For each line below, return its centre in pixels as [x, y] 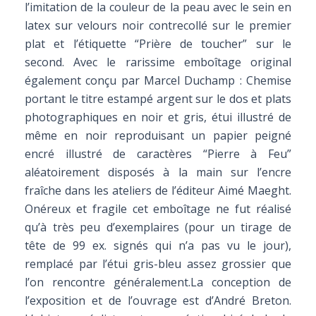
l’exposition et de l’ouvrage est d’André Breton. [158, 300]
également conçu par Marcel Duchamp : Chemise [158, 80]
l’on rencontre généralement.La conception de [158, 282]
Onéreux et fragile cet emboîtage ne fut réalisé [158, 209]
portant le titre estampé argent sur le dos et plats [158, 99]
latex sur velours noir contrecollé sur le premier [158, 25]
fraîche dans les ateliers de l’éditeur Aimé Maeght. [158, 190]
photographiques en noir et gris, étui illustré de [158, 117]
